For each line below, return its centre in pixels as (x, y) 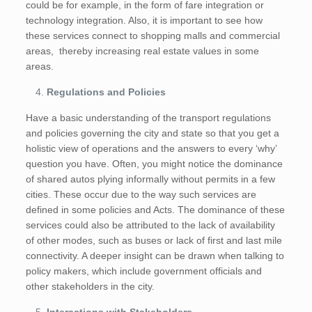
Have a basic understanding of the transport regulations (149, 118)
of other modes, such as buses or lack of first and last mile (154, 241)
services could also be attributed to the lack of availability (151, 225)
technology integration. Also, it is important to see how (145, 21)
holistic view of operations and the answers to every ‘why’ (151, 149)
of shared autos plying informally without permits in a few (151, 179)
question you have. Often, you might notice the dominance (155, 164)
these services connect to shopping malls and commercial (153, 36)
